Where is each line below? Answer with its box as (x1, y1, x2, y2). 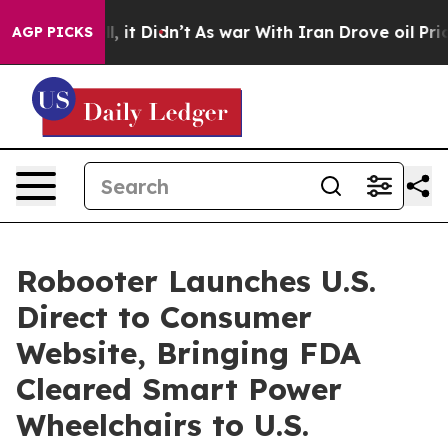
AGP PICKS (12, 23, 93, 41)
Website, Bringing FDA (16, 334, 361, 372)
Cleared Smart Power (16, 370, 342, 408)
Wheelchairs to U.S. (16, 406, 309, 444)
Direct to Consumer (16, 298, 312, 336)
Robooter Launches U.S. (16, 262, 376, 300)
